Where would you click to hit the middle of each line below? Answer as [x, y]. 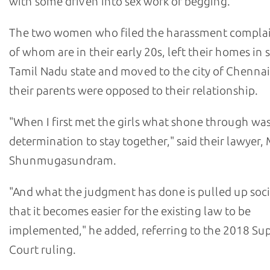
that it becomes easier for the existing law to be [130, 211]
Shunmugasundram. [62, 161]
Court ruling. [42, 250]
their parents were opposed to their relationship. [133, 91]
